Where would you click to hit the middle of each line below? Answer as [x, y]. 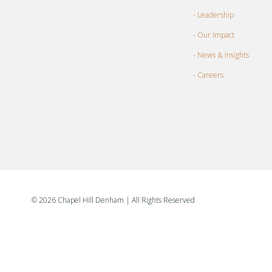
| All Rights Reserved [161, 200]
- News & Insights [221, 55]
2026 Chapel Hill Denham [82, 200]
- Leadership [214, 15]
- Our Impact [214, 35]
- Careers [209, 75]
